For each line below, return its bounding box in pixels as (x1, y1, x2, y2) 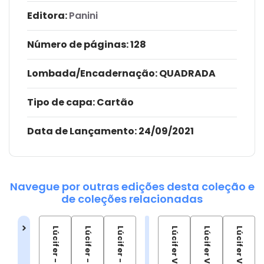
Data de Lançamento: (27, 124, 137, 138)
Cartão (95, 95, 134, 109)
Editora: (27, 8, 67, 22)
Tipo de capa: (27, 95, 95, 109)
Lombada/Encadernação (27, 66, 155, 80)
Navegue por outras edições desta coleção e (9, 179, 255, 194)
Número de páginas (27, 37, 126, 51)
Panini (69, 8, 98, 22)
